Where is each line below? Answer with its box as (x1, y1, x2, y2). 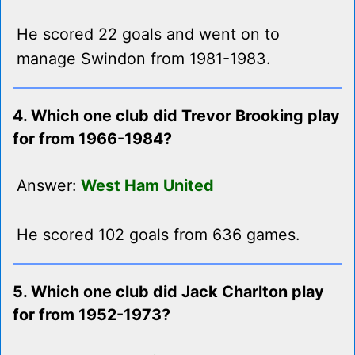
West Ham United (81, 176, 214, 196)
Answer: (17, 176, 81, 196)
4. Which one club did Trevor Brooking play (13, 106, 340, 126)
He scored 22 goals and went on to (17, 25, 280, 44)
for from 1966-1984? (13, 129, 172, 149)
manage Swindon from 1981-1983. (17, 49, 270, 69)
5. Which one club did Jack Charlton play (13, 282, 324, 302)
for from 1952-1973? (13, 305, 170, 325)
